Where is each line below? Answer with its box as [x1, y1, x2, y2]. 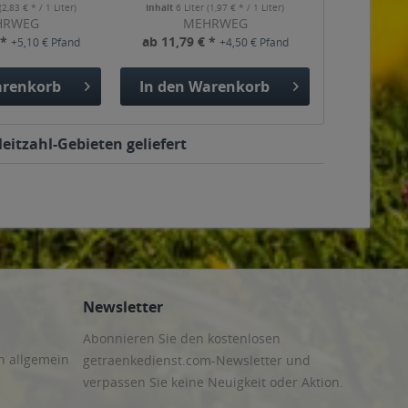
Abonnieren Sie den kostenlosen [83, 329, 280, 347]
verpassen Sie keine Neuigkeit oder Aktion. [83, 372, 343, 391]
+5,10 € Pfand [11, 35, 81, 50]
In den [138, 76, 185, 97]
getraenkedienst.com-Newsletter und [83, 351, 311, 369]
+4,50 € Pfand [219, 35, 289, 50]
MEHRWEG [182, 15, 248, 32]
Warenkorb [188, 76, 270, 97]
